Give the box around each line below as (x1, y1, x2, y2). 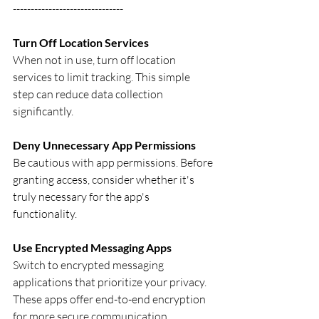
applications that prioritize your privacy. (13, 275, 209, 289)
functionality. (13, 206, 77, 221)
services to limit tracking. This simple (13, 70, 192, 84)
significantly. (13, 104, 73, 118)
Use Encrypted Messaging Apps (13, 241, 172, 254)
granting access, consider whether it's (13, 172, 197, 187)
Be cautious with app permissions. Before (13, 155, 215, 169)
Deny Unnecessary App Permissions (13, 138, 196, 152)
